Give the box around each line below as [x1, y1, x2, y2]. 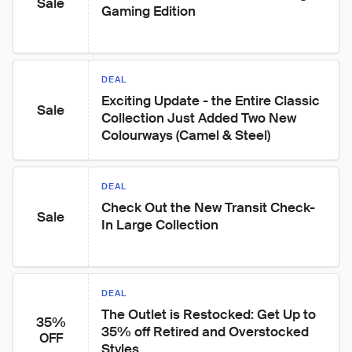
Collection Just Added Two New [101, 109, 299, 126]
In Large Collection [101, 216, 218, 233]
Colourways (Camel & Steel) [101, 126, 270, 144]
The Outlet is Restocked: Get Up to [101, 306, 319, 323]
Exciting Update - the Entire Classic [101, 92, 323, 109]
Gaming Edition [101, 2, 196, 20]
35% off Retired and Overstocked [101, 323, 312, 340]
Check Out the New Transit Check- [101, 199, 315, 216]
